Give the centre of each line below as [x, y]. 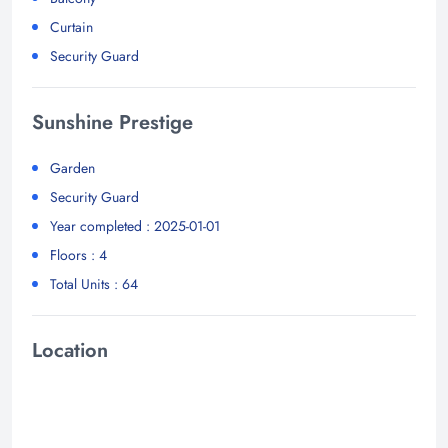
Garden [72, 167]
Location [70, 350]
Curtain [71, 26]
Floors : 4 [78, 254]
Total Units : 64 [94, 283]
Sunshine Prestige [112, 122]
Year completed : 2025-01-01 [135, 225]
